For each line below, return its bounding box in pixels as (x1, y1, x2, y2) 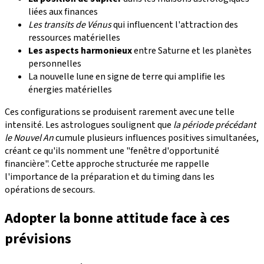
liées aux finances (28, 5, 98, 19)
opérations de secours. (5, 183, 95, 197)
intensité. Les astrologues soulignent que (5, 118, 173, 132)
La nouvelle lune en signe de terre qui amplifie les (28, 70, 225, 84)
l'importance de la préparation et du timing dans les (5, 170, 214, 184)
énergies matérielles (28, 83, 112, 97)
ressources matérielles (28, 31, 120, 45)
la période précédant (173, 118, 256, 132)
